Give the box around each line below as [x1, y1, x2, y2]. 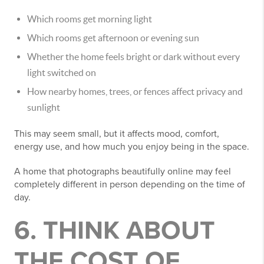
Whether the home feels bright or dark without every [27, 51, 240, 62]
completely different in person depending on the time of [14, 179, 245, 190]
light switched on [27, 67, 96, 78]
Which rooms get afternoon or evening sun [27, 32, 199, 43]
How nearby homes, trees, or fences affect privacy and [27, 86, 243, 97]
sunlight [27, 102, 60, 113]
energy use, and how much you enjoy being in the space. [14, 141, 249, 153]
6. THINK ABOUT [14, 215, 215, 246]
